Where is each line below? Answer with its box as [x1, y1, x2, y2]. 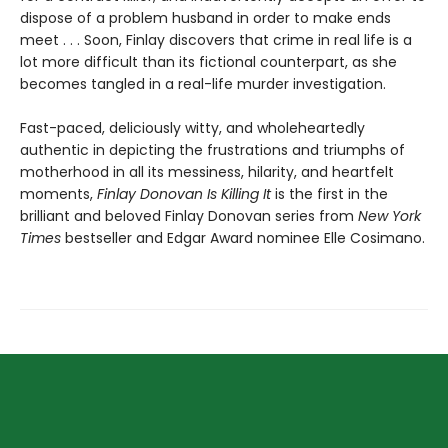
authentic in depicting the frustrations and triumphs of [20, 140, 405, 161]
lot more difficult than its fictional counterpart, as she [20, 52, 397, 73]
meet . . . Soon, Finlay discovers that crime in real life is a [20, 30, 412, 51]
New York [358, 206, 421, 227]
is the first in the [271, 184, 388, 205]
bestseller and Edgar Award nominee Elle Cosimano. [61, 228, 425, 249]
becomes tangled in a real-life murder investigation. [20, 74, 386, 95]
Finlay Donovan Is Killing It [97, 184, 271, 205]
